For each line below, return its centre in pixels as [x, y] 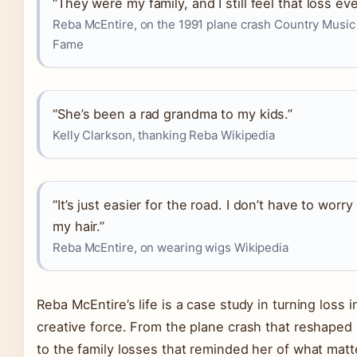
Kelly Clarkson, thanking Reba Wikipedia [164, 135]
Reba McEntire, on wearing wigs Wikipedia [171, 247]
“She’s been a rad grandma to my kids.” [173, 114]
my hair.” [79, 226]
